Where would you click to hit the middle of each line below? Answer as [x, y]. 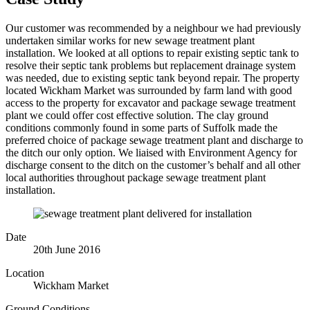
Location [25, 273]
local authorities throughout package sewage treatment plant [136, 177]
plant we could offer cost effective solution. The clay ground [137, 115]
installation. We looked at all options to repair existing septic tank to [152, 53]
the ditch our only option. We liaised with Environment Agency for [151, 153]
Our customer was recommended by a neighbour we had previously [153, 28]
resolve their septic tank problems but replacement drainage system [151, 65]
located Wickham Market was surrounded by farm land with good [149, 90]
